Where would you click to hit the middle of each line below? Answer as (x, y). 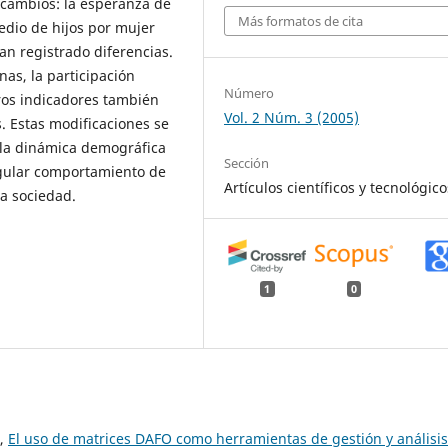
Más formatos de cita (301, 21)
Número (249, 92)
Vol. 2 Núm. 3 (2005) (292, 117)
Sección (247, 162)
